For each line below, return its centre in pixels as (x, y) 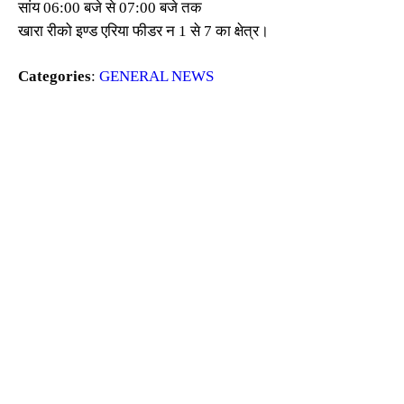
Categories (55, 76)
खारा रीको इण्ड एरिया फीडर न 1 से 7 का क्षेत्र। (143, 31)
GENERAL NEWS (156, 76)
